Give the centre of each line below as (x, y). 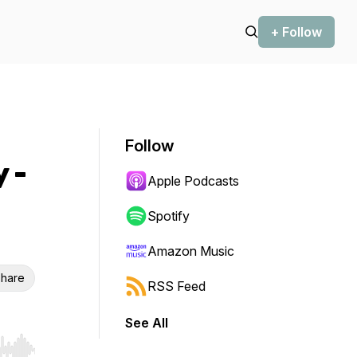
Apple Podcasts (193, 181)
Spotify (169, 216)
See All (147, 323)
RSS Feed (177, 286)
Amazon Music (191, 251)
